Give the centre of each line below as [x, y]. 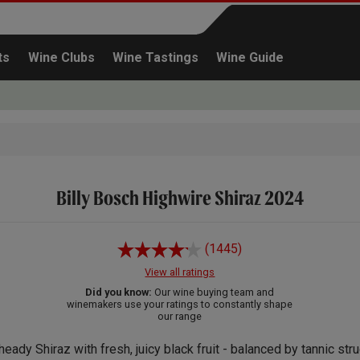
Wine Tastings [156, 57]
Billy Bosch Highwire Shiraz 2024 [180, 198]
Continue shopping [289, 209]
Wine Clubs [61, 57]
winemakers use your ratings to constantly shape [180, 304]
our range [180, 316]
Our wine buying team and [213, 292]
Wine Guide [250, 57]
